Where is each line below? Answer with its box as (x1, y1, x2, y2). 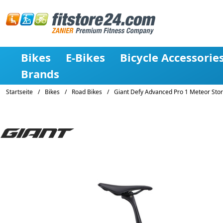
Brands (21, 66, 59, 81)
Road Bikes (72, 88, 102, 96)
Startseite (6, 88, 33, 96)
